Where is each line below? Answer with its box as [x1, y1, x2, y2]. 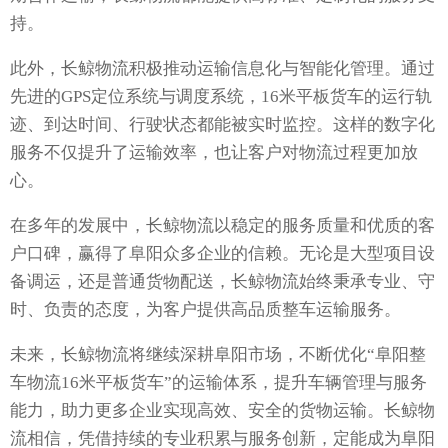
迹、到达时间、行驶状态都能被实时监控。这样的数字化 [10, 115, 435, 135]
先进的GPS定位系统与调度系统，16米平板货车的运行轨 [10, 87, 432, 107]
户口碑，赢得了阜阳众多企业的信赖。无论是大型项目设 [10, 244, 435, 264]
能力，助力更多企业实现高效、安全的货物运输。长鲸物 [10, 401, 435, 421]
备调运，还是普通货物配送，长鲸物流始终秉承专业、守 [10, 272, 435, 292]
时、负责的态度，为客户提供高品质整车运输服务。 [10, 300, 401, 320]
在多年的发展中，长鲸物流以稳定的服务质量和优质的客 [10, 216, 435, 236]
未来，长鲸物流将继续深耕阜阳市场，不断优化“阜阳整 [10, 345, 426, 365]
